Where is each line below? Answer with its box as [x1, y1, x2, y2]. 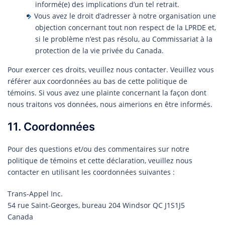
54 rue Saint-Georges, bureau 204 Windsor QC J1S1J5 [8, 200, 185, 210]
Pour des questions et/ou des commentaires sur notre [8, 144, 189, 154]
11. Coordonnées [8, 120, 95, 133]
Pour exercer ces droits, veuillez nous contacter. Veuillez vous [8, 64, 214, 74]
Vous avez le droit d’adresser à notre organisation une [34, 11, 216, 21]
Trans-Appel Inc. [8, 188, 63, 198]
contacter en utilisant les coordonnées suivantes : [8, 167, 175, 177]
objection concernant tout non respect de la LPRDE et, [35, 22, 216, 32]
